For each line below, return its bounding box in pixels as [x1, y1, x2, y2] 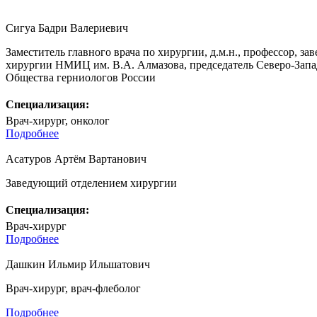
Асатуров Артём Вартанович [6, 152, 146, 165]
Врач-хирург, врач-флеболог [6, 282, 141, 294]
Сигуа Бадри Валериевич [6, 21, 128, 34]
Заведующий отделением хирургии [6, 176, 177, 189]
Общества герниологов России [6, 71, 156, 83]
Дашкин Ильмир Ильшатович [6, 258, 150, 270]
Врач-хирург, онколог [6, 114, 110, 127]
